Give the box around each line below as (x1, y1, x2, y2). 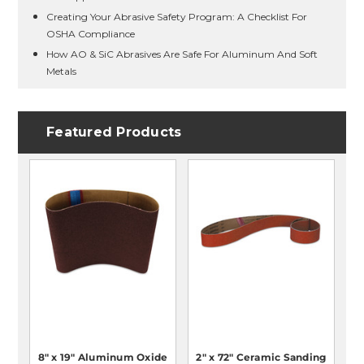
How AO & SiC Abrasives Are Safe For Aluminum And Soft (46, 48, 318, 61)
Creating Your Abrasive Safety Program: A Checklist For (46, 11, 308, 24)
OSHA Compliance (46, 28, 136, 41)
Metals (46, 65, 77, 78)
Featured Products (46, 124, 182, 141)
